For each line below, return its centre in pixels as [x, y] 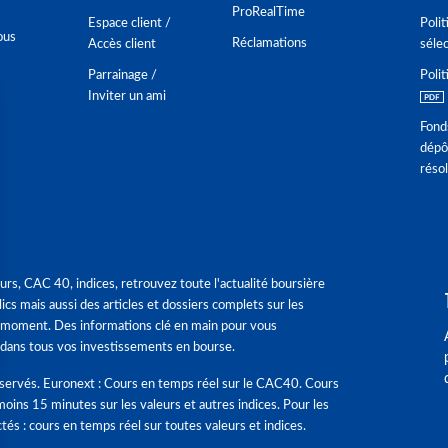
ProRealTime [268, 12]
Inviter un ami [127, 96]
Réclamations [269, 43]
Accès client [122, 44]
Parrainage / [122, 75]
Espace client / [129, 23]
